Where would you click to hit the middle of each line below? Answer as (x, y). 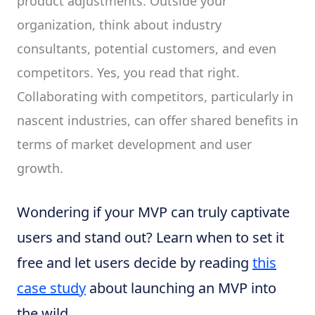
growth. (40, 168)
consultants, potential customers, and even (147, 49)
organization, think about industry (119, 25)
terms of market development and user (134, 144)
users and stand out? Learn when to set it (150, 237)
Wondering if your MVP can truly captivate (153, 212)
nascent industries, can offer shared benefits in (157, 120)
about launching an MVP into (181, 288)
